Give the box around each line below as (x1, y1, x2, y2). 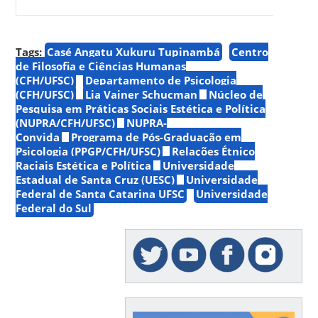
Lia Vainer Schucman (85, 87, 198, 102)
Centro (231, 44, 269, 59)
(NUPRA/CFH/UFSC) (16, 115, 116, 130)
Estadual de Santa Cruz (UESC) (16, 172, 175, 187)
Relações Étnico (172, 143, 256, 158)
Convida (16, 129, 60, 144)
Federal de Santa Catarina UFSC (16, 186, 185, 201)
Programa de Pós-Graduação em (71, 129, 242, 144)
